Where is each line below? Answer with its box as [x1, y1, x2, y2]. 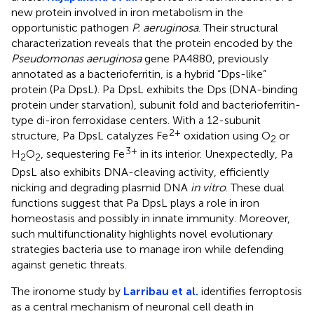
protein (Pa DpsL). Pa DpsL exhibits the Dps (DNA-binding [11, 82, 298, 96]
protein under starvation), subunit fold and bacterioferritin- [11, 97, 301, 111]
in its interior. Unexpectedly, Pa [137, 146, 293, 161]
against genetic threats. [11, 257, 127, 271]
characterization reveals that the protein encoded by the [11, 36, 293, 50]
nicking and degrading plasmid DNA [11, 180, 191, 194]
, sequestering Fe [41, 146, 125, 161]
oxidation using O [181, 128, 271, 142]
